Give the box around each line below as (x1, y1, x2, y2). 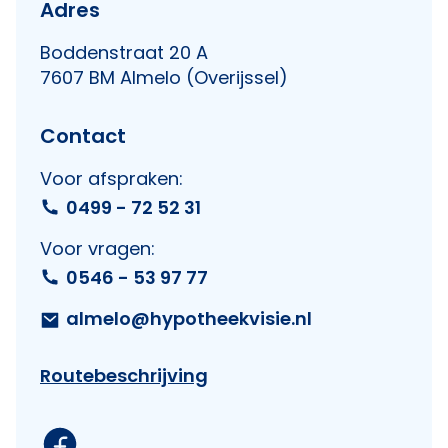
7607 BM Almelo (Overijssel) (40, 65, 288, 90)
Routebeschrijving (40, 363, 208, 388)
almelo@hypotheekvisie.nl (66, 306, 312, 331)
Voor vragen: (40, 236, 155, 261)
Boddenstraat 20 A (40, 40, 208, 65)
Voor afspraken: (40, 166, 183, 191)
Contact (40, 122, 126, 150)
